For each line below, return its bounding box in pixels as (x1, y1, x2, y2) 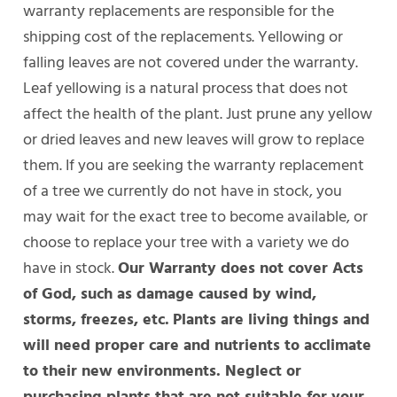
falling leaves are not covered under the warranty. (23, 49, 359, 74)
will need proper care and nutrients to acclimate (23, 331, 372, 356)
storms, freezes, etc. (23, 306, 170, 331)
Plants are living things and (173, 306, 370, 331)
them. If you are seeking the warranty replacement (23, 152, 365, 176)
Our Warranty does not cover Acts (118, 254, 364, 279)
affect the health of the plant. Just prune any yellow (23, 100, 373, 125)
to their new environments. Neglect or (23, 357, 302, 382)
